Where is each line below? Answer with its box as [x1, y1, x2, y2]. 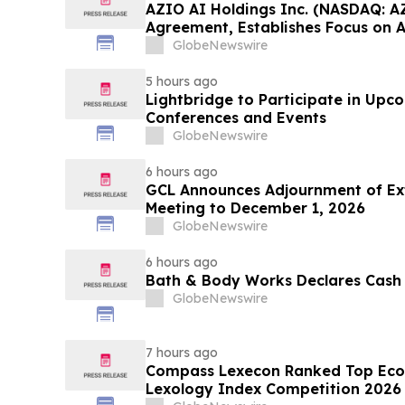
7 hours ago [145, 344, 218, 362]
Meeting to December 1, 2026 [145, 199, 365, 218]
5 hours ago [145, 73, 218, 90]
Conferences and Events [145, 108, 326, 127]
